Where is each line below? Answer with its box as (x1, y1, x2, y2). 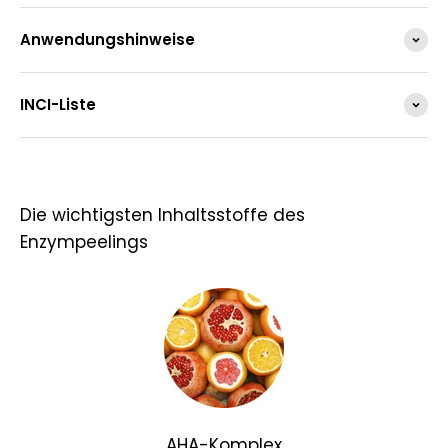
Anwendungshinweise (20, 29, 195, 51)
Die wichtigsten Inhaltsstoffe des (20, 203, 305, 228)
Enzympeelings (20, 230, 148, 255)
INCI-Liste (20, 94, 96, 116)
